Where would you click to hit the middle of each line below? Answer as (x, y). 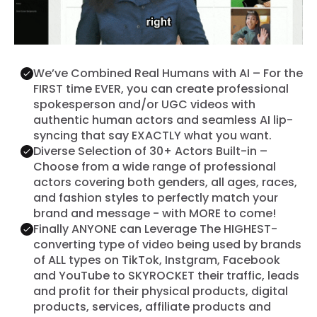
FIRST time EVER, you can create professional (161, 88)
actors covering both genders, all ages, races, (165, 182)
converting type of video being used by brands (167, 244)
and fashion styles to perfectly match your (155, 197)
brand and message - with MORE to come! (154, 213)
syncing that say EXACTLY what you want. (152, 135)
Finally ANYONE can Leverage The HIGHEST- (155, 229)
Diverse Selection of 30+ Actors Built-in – (150, 151)
